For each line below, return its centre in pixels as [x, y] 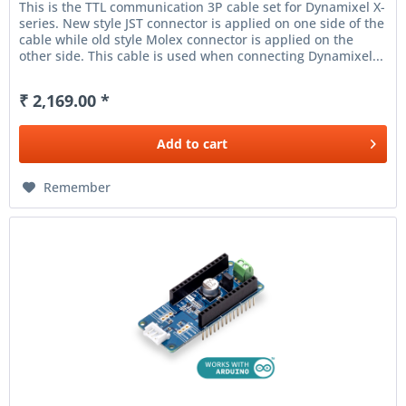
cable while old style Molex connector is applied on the [187, 40]
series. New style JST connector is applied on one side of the [202, 24]
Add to [179, 144]
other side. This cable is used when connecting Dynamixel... [202, 56]
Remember [77, 188]
